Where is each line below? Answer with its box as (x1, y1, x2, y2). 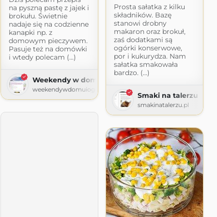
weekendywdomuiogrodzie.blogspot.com (32, 85, 155, 93)
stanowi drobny (113, 18, 167, 28)
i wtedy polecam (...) (8, 52, 76, 62)
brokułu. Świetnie (8, 11, 67, 20)
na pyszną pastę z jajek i (8, 3, 89, 12)
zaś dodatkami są (113, 35, 172, 44)
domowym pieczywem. (8, 36, 88, 45)
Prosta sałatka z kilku (113, 2, 185, 11)
